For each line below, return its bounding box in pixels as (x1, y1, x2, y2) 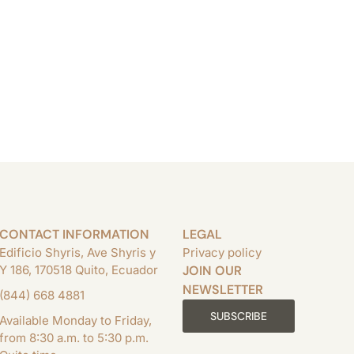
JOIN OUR (182, 262, 242, 279)
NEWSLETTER (182, 281, 263, 298)
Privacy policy (182, 245, 262, 260)
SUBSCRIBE (209, 309, 267, 323)
